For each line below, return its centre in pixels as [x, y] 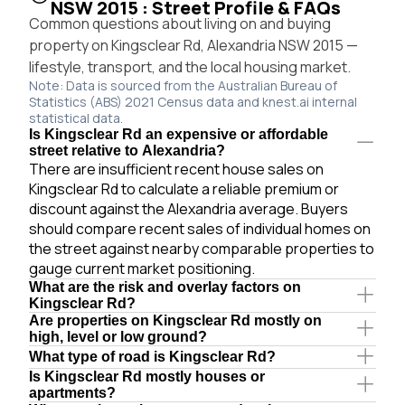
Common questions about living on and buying [180, 23]
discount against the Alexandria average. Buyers [188, 208]
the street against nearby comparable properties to [202, 248]
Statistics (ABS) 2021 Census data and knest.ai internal [193, 101]
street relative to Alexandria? [127, 150]
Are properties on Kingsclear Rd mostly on [175, 320]
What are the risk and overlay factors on [165, 287]
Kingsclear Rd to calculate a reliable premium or [184, 188]
